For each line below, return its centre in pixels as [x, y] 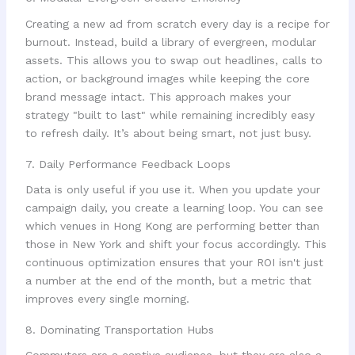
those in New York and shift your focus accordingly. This [176, 244]
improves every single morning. [107, 299]
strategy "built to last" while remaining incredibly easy [170, 115]
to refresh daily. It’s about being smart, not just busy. [168, 134]
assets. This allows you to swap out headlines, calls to [174, 61]
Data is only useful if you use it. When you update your [172, 190]
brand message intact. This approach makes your [158, 97]
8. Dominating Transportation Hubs [119, 329]
